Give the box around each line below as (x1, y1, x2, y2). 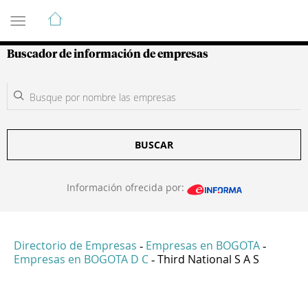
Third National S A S (157, 252, 259, 267)
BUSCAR (135, 138, 173, 151)
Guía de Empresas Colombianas (7, 5, 254, 21)
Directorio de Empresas (14, 238, 137, 254)
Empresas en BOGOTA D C (14, 252, 148, 267)
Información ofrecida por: (66, 181, 187, 194)
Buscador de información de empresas (7, 49, 208, 60)
